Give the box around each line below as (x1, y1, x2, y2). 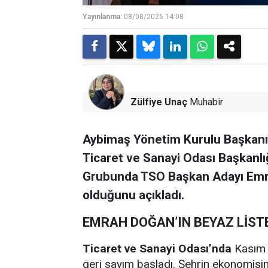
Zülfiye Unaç (130, 96, 187, 108)
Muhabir (187, 96, 223, 108)
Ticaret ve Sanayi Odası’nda (83, 241, 232, 255)
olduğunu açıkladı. (83, 187, 184, 202)
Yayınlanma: (83, 12, 122, 21)
